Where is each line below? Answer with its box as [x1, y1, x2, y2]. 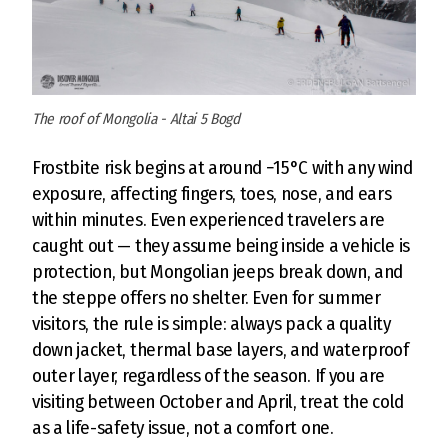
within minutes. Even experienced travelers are [32, 207, 385, 231]
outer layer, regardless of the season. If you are [32, 363, 385, 387]
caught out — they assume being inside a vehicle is [32, 233, 410, 257]
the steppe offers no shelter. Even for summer [32, 285, 381, 309]
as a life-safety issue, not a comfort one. [32, 415, 334, 439]
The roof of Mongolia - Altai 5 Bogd [32, 109, 240, 128]
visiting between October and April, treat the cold [32, 389, 404, 413]
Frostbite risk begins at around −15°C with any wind [32, 155, 413, 179]
